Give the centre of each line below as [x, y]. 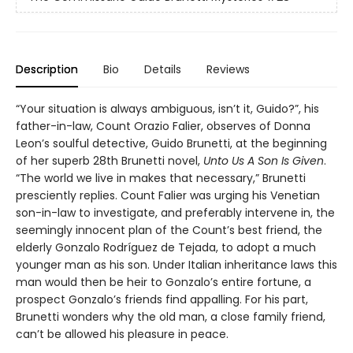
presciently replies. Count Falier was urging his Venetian [168, 195]
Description [47, 69]
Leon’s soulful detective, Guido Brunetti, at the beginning [171, 143]
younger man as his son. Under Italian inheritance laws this [176, 264]
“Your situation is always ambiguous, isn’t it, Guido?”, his [167, 108]
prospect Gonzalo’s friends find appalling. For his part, [162, 299]
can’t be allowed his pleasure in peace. [122, 334]
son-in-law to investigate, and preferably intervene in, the [175, 212]
